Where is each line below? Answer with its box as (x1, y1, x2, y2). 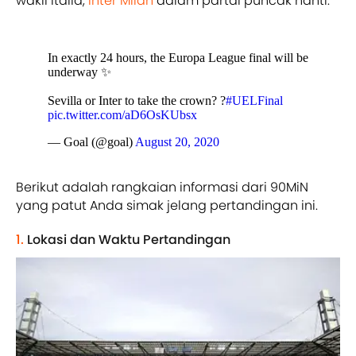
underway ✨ (48, 64, 111, 79)
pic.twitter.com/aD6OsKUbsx (48, 107, 197, 122)
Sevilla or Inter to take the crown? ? (48, 93, 226, 107)
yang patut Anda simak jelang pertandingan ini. (16, 195, 318, 215)
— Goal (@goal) (48, 134, 135, 149)
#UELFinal (226, 93, 283, 107)
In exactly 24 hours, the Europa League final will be (48, 50, 308, 64)
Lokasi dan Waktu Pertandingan (27, 230, 230, 249)
